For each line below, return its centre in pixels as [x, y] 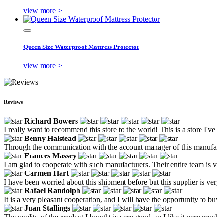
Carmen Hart [46, 173]
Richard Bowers [51, 121]
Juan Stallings [47, 208]
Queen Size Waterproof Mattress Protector [81, 47]
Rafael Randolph [52, 191]
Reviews [13, 102]
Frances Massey [50, 156]
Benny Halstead [50, 139]
